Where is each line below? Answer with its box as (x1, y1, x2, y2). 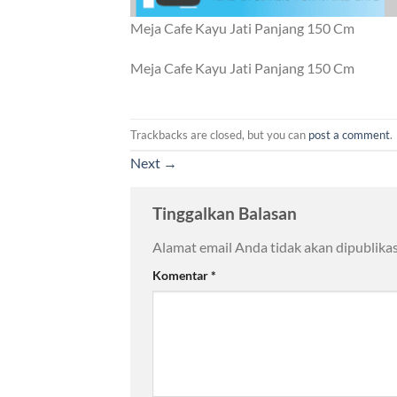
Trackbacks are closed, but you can (130, 127, 308, 142)
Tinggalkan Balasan (152, 203, 300, 224)
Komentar (152, 267, 211, 283)
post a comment (308, 127, 390, 142)
